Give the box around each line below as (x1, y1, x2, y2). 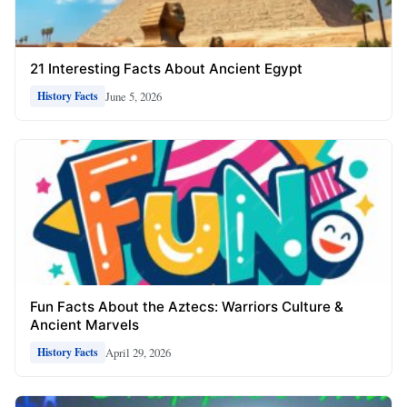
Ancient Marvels (30, 316, 139, 334)
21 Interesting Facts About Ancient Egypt (30, 60, 303, 78)
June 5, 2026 (105, 87, 162, 104)
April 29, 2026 (105, 343, 171, 361)
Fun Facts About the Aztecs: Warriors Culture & (30, 298, 343, 316)
